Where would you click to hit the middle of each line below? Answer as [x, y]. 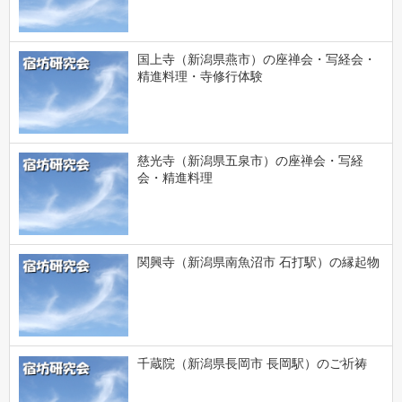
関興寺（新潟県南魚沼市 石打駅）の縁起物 [258, 262]
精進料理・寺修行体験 [200, 76]
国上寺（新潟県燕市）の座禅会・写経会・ [256, 59]
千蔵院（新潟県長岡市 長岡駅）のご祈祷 [252, 364]
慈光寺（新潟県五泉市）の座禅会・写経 [250, 161]
